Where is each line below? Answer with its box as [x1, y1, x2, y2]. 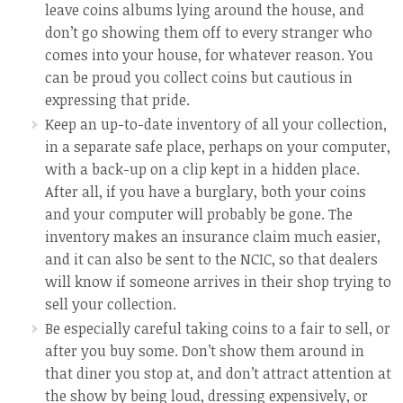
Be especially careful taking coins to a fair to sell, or [45, 318, 390, 338]
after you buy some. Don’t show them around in [45, 341, 364, 361]
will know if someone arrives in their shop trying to [45, 272, 391, 291]
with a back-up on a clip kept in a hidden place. [45, 159, 360, 179]
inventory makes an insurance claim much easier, [45, 227, 381, 246]
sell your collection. [45, 294, 176, 314]
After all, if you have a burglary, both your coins [45, 182, 366, 201]
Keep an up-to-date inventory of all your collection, [45, 114, 387, 134]
